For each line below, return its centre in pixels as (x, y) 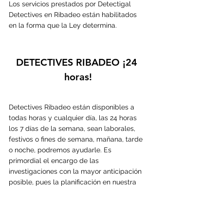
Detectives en (31, 14)
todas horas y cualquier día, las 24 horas (74, 118)
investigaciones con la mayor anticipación (76, 171)
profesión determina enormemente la (69, 192)
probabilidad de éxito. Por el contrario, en (75, 203)
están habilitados (110, 14)
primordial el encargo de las (55, 160)
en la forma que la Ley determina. (63, 25)
